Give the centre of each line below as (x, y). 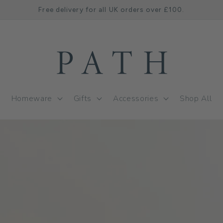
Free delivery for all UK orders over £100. (111, 9)
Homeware (32, 98)
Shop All (196, 98)
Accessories (136, 98)
